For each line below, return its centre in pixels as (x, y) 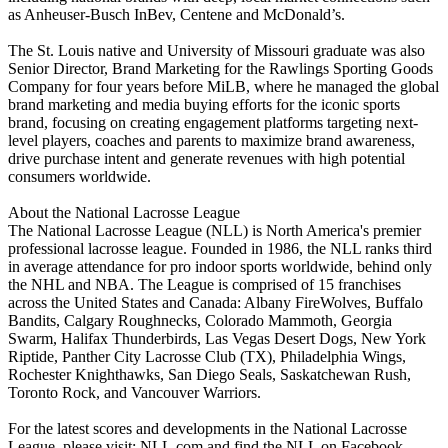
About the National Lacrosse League (124, 212)
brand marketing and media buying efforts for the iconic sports (204, 104)
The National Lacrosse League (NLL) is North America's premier (214, 230)
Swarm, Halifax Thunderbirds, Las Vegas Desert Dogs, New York (217, 338)
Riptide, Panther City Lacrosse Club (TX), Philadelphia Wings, (207, 356)
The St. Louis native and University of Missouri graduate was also (216, 50)
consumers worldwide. (79, 176)
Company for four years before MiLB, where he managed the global (223, 86)
